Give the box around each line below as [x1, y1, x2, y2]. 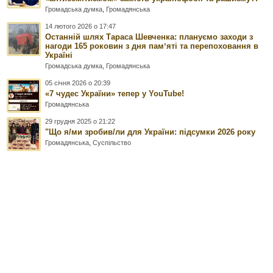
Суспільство [93, 139, 132, 147]
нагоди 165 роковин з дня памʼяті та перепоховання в [45, 41, 259, 51]
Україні [45, 51, 73, 60]
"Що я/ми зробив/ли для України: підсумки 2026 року [45, 127, 256, 137]
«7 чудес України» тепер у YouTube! [45, 89, 185, 99]
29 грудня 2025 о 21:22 [45, 118, 116, 126]
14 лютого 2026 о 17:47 [45, 23, 116, 30]
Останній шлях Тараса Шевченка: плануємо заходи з [45, 32, 253, 42]
